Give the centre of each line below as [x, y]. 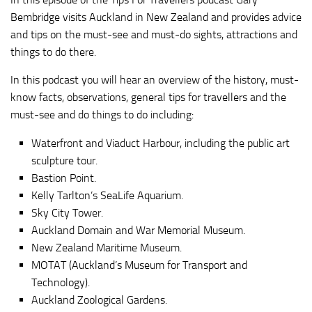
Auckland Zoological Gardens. [99, 300]
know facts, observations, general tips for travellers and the [148, 97]
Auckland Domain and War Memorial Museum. [138, 231]
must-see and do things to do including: [102, 115]
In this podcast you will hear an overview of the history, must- [155, 80]
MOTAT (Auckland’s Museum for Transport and [139, 265]
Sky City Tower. [67, 213]
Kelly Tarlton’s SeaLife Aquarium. [107, 196]
